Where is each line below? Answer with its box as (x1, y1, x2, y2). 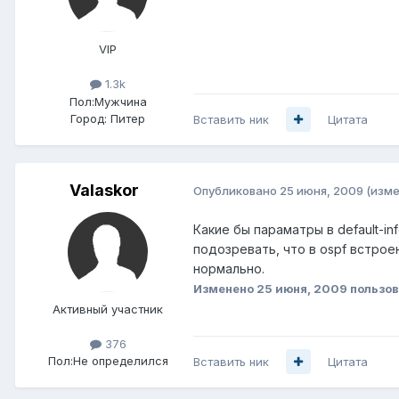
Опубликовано (193, 183, 280, 199)
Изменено (193, 281, 256, 296)
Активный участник (53, 301, 163, 316)
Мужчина (94, 94, 147, 109)
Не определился (72, 353, 168, 368)
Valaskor (69, 180, 139, 199)
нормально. (193, 260, 265, 276)
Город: (70, 110, 107, 126)
